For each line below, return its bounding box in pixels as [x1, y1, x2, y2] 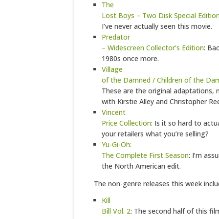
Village [102, 65, 123, 74]
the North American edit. [102, 161, 181, 171]
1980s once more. [102, 54, 159, 63]
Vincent [102, 108, 126, 117]
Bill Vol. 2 [102, 206, 131, 216]
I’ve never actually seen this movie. [102, 22, 212, 31]
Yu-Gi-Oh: [102, 140, 131, 149]
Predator [102, 32, 130, 42]
